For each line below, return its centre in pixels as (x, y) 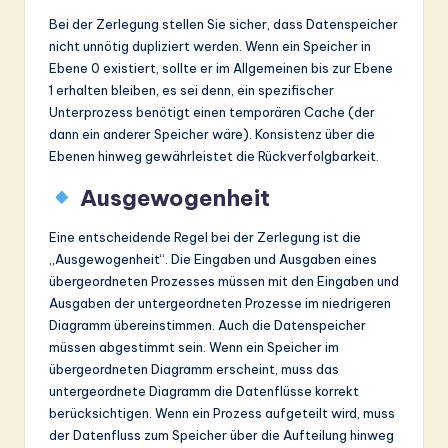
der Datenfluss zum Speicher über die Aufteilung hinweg (221, 435)
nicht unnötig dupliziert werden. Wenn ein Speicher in (210, 46)
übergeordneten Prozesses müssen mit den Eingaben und (224, 281)
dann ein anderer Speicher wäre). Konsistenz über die (212, 134)
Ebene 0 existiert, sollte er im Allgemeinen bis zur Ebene (221, 68)
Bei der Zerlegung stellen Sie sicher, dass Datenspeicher (223, 24)
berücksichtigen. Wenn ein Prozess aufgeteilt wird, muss (222, 413)
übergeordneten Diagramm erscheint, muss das (194, 369)
